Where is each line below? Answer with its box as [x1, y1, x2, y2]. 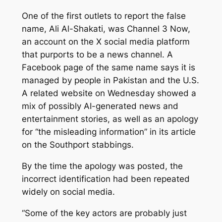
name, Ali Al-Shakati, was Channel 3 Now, [21, 24, 190, 34]
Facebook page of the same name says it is [21, 62, 195, 73]
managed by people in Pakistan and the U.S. [21, 75, 199, 86]
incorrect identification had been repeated [21, 173, 190, 184]
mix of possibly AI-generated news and [21, 101, 178, 111]
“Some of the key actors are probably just [21, 208, 187, 218]
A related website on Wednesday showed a [21, 88, 196, 99]
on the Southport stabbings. [21, 140, 134, 150]
